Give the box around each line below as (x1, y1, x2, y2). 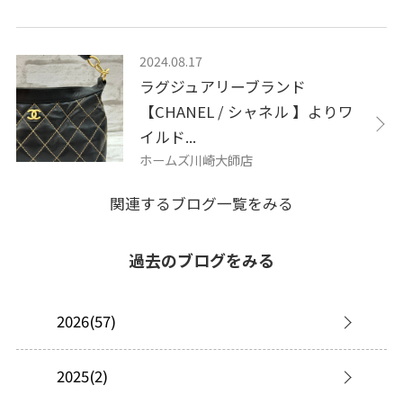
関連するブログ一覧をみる (110, 193, 293, 215)
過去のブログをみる (129, 247, 274, 272)
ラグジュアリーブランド (139, 76, 307, 98)
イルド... (139, 126, 197, 148)
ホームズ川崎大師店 (139, 150, 254, 170)
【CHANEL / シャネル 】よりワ (139, 101, 354, 123)
